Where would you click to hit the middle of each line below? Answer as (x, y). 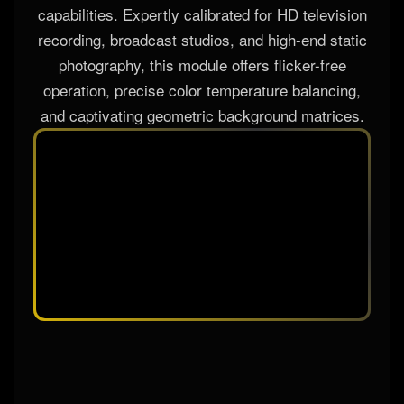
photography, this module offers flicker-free (202, 65)
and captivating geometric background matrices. (202, 115)
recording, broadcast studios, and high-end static (202, 40)
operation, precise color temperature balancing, (202, 90)
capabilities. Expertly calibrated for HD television (202, 14)
